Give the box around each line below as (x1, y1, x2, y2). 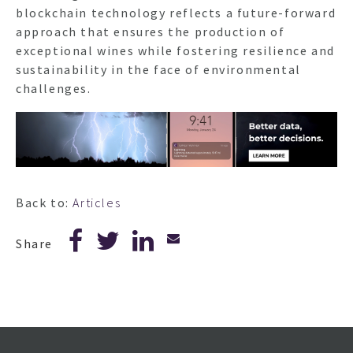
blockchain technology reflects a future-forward (16, 5, 336, 21)
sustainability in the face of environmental (16, 61, 301, 78)
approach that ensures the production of (16, 24, 285, 40)
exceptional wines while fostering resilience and (16, 43, 335, 59)
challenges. (16, 80, 91, 97)
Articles (72, 195, 121, 211)
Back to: (16, 195, 73, 211)
